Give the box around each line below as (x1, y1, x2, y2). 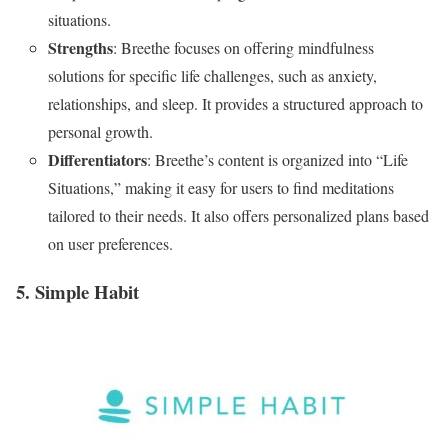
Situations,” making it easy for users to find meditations (48, 176, 394, 198)
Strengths (48, 35, 113, 59)
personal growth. (48, 120, 153, 142)
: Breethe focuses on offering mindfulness (113, 36, 374, 58)
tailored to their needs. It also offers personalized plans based (48, 204, 429, 226)
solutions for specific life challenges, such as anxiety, (48, 64, 377, 86)
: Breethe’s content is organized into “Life (147, 148, 408, 170)
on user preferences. (48, 232, 173, 254)
